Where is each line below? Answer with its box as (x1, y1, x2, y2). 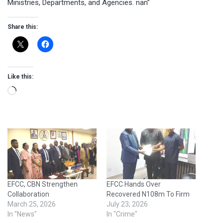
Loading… (16, 88, 46, 97)
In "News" (7, 210, 37, 219)
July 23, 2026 (107, 200, 148, 209)
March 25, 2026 (7, 200, 56, 209)
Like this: (7, 73, 33, 81)
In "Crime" (107, 210, 137, 219)
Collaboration (7, 190, 49, 199)
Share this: (7, 23, 38, 31)
